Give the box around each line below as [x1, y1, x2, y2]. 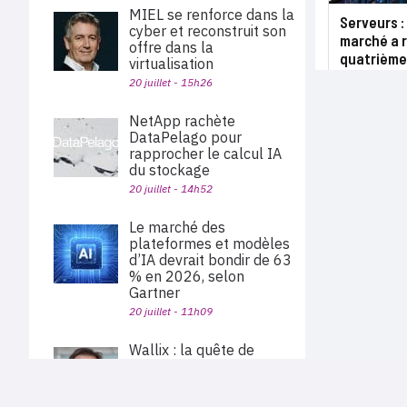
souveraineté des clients [129, 357, 289, 375]
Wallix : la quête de [129, 341, 254, 359]
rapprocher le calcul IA [129, 144, 282, 163]
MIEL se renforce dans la [129, 5, 294, 24]
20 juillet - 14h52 [129, 182, 213, 195]
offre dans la [129, 38, 213, 56]
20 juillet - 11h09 [129, 304, 213, 318]
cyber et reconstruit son [129, 22, 286, 40]
